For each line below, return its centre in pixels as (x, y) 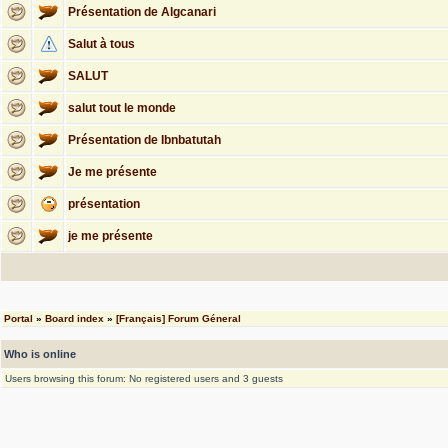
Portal (18, 318)
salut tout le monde (122, 108)
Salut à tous (101, 44)
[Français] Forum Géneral (178, 318)
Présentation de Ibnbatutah (144, 140)
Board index (74, 318)
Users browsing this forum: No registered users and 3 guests (144, 378)
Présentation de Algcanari (142, 12)
